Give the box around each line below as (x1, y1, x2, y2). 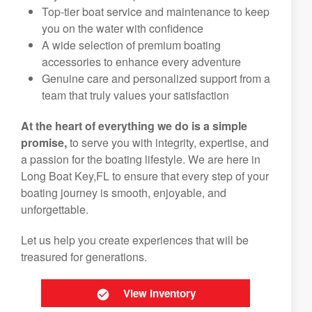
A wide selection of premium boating (42, 37, 221, 53)
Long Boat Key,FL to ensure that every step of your (21, 168, 269, 184)
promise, (21, 134, 67, 150)
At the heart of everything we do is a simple (21, 118, 247, 134)
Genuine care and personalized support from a (42, 70, 270, 86)
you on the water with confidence (42, 20, 203, 36)
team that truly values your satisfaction (42, 87, 229, 103)
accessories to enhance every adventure (42, 54, 241, 70)
